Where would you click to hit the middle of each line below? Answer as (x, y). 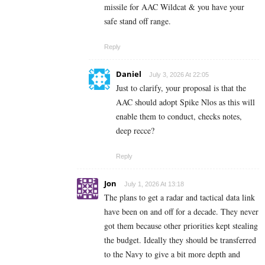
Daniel (129, 74)
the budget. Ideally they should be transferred (180, 240)
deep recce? (135, 130)
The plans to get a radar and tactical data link (180, 197)
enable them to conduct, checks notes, (179, 116)
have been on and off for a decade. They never (181, 211)
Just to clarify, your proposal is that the (181, 88)
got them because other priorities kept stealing (181, 225)
